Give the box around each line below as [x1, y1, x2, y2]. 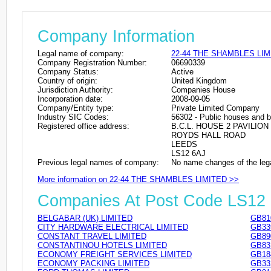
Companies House [171, 85, 235, 94]
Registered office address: [38, 121, 129, 131]
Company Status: [38, 67, 99, 76]
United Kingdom [171, 76, 227, 85]
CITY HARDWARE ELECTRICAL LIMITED [38, 223, 188, 232]
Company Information [38, 27, 195, 45]
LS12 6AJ [171, 148, 206, 158]
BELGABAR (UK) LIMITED [38, 214, 132, 223]
